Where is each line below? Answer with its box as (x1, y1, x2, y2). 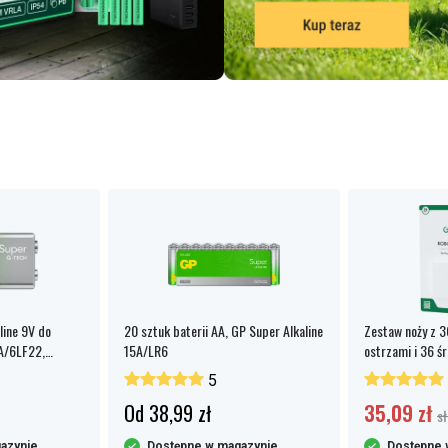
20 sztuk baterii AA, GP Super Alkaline (124, 320, 323, 341)
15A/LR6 (124, 340, 168, 361)
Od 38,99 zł (124, 398, 211, 428)
